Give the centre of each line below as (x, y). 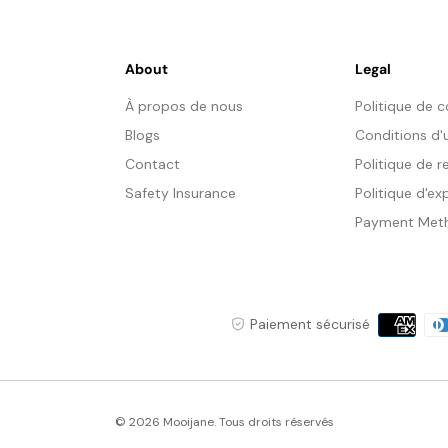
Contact (152, 163)
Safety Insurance (180, 192)
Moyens (405, 322)
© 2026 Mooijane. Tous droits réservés (224, 421)
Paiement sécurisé (310, 323)
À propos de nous (183, 105)
